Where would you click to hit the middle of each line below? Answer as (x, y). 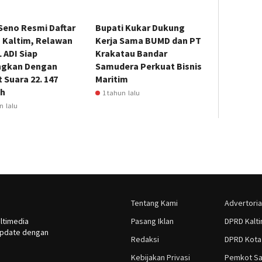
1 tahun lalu (121, 93)
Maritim (112, 79)
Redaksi (145, 239)
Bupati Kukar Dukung (140, 28)
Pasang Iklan (152, 221)
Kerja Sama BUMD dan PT (149, 41)
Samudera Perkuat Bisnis (149, 66)
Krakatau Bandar (132, 54)
